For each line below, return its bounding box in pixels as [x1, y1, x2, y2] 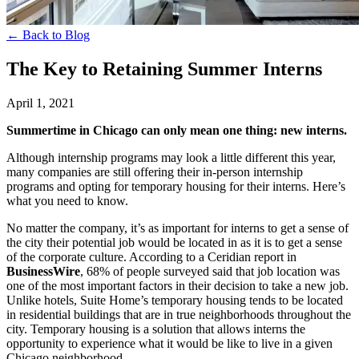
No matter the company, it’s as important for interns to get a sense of [6, 220, 349, 235]
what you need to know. [6, 193, 128, 208]
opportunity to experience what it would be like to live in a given [6, 336, 333, 350]
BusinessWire [6, 264, 80, 278]
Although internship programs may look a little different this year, [6, 150, 336, 164]
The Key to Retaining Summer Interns [6, 58, 322, 79]
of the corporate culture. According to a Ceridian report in [6, 249, 296, 264]
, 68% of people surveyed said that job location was [80, 264, 340, 278]
